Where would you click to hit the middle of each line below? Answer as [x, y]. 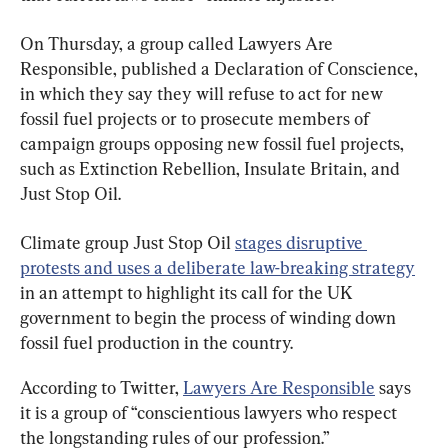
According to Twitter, [101, 387]
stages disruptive [301, 242]
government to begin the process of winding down [210, 317]
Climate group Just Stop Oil [127, 242]
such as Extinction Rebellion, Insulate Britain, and [212, 168]
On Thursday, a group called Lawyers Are [178, 43]
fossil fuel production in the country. [156, 342]
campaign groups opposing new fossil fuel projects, [214, 143]
